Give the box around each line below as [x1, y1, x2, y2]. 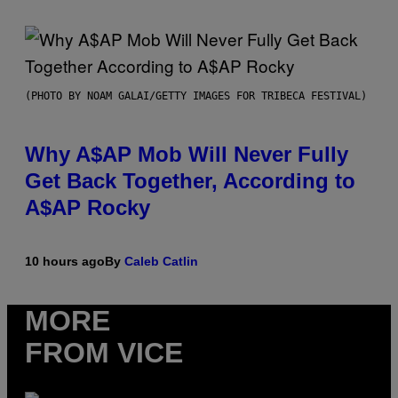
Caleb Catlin [124, 254, 198, 269]
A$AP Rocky [25, 195, 150, 220]
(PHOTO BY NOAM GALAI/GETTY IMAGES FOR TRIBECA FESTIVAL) [25, 90, 367, 103]
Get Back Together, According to [25, 169, 355, 194]
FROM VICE [25, 336, 183, 369]
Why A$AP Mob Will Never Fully [25, 142, 348, 167]
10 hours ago [25, 254, 105, 269]
